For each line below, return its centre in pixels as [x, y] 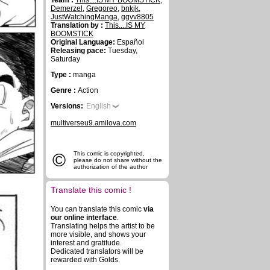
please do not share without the [118, 160]
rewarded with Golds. [85, 260]
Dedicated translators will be [97, 251]
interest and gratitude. [86, 243]
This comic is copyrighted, [109, 153]
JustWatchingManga [84, 17]
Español [130, 42]
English [99, 106]
